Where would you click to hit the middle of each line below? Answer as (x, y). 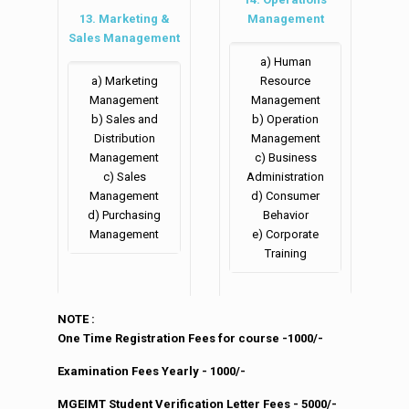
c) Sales (124, 177)
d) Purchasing (124, 215)
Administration (285, 177)
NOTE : (76, 320)
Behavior (285, 215)
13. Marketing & (124, 19)
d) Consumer (285, 196)
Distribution (124, 139)
